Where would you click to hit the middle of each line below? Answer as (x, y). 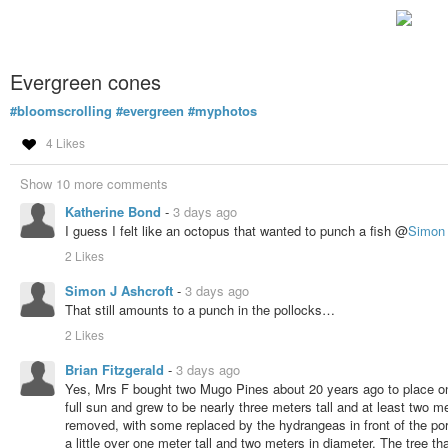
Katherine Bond (115, 212)
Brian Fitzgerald (116, 370)
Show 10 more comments (94, 184)
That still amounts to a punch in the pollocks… (200, 310)
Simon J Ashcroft (121, 291)
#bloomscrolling (61, 110)
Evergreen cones (85, 81)
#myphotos (222, 110)
